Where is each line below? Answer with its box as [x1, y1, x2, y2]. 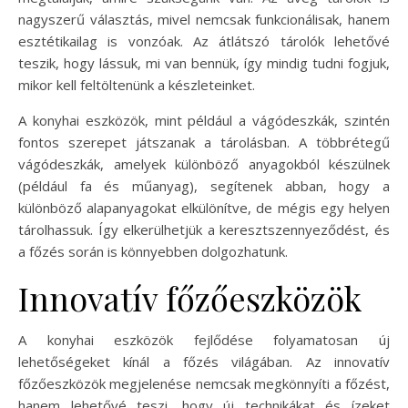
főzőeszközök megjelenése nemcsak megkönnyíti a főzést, [18, 373, 390, 393]
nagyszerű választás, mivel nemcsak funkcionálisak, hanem [18, 9, 390, 28]
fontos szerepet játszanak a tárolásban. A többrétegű [18, 132, 390, 151]
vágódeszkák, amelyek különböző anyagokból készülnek [18, 154, 390, 173]
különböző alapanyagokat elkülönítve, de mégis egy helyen [18, 198, 390, 217]
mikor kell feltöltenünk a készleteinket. [18, 75, 255, 94]
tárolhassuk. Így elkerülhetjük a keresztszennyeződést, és [18, 219, 390, 239]
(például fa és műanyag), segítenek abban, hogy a [18, 176, 390, 195]
